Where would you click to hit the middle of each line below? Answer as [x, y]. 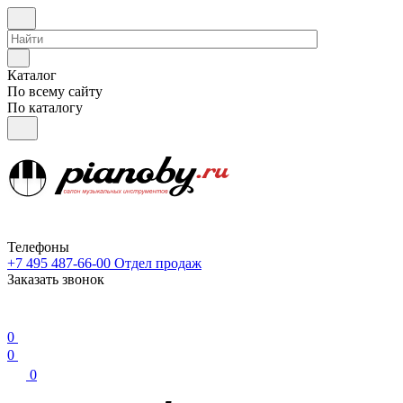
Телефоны [38, 247]
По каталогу [45, 107]
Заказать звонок [56, 279]
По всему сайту [55, 91]
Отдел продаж [158, 263]
